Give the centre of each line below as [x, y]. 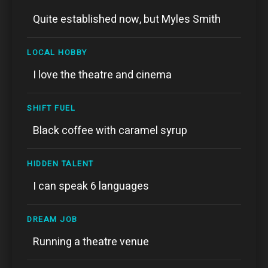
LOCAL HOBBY [57, 52]
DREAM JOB [52, 219]
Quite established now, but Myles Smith [127, 19]
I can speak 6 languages [91, 186]
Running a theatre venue [91, 242]
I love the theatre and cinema [102, 75]
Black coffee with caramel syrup [110, 130]
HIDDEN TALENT [60, 163]
